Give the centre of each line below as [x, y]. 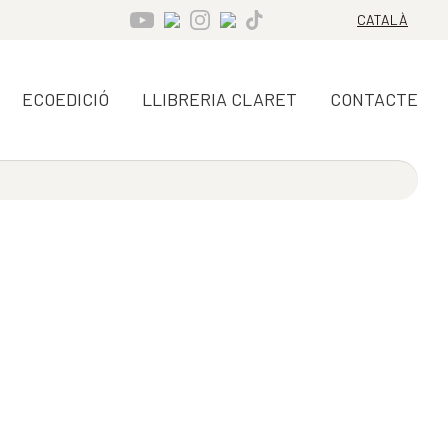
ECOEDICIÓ [65, 99]
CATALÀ [382, 19]
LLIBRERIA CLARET [219, 99]
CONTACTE [374, 99]
